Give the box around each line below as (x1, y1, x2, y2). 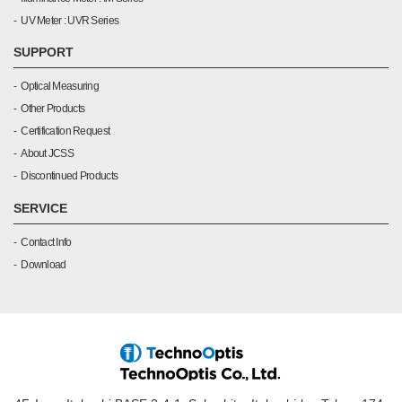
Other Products (21, 102, 85, 116)
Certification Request (21, 125, 110, 138)
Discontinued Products (21, 170, 118, 183)
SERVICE (13, 200, 67, 215)
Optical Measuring (21, 80, 99, 93)
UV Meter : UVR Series (21, 13, 119, 27)
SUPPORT (13, 45, 74, 60)
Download (21, 258, 66, 271)
